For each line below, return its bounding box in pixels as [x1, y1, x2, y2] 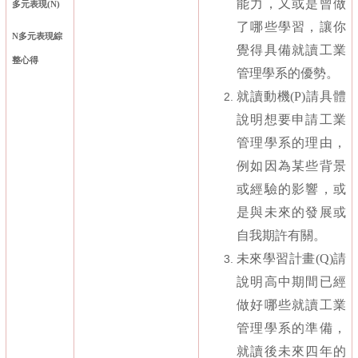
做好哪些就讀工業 [237, 298, 346, 312]
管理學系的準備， [237, 321, 346, 336]
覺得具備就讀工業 [237, 43, 346, 58]
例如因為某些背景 [237, 159, 346, 173]
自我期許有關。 [237, 229, 326, 243]
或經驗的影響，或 [237, 182, 346, 197]
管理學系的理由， [237, 136, 346, 150]
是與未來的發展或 [237, 205, 346, 220]
